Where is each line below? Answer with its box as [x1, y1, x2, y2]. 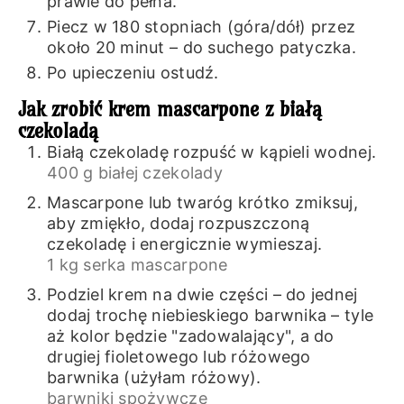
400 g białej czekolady [46, 163, 223, 183]
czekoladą [17, 118, 98, 144]
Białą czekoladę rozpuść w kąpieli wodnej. [46, 142, 377, 162]
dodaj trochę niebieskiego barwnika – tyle [46, 306, 374, 326]
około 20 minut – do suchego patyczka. [46, 37, 356, 57]
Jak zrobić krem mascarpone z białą [17, 96, 322, 123]
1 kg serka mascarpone [46, 255, 228, 275]
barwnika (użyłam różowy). [46, 368, 262, 388]
